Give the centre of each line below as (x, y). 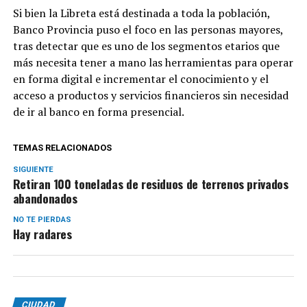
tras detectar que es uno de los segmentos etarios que (146, 46)
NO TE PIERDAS (42, 219)
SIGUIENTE (33, 169)
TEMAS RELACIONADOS (62, 147)
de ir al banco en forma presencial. (99, 111)
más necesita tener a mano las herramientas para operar (153, 62)
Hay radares (42, 233)
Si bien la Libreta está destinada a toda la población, (141, 13)
